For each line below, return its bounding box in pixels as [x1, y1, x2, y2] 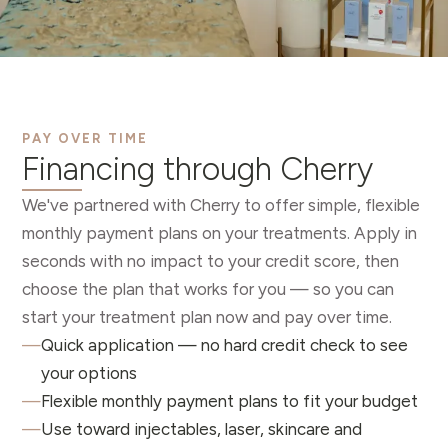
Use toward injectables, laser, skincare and [41, 419, 362, 439]
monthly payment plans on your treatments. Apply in [22, 223, 417, 243]
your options [41, 363, 137, 383]
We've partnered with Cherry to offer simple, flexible [22, 195, 420, 215]
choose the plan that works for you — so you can [22, 279, 394, 299]
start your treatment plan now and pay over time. [22, 307, 392, 327]
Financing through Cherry [22, 150, 373, 188]
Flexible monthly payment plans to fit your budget [41, 391, 418, 411]
